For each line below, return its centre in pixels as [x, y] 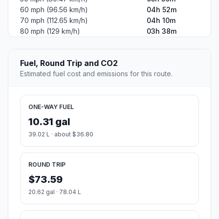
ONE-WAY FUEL [51, 107]
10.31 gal [49, 121]
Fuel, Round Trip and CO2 [69, 63]
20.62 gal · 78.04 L [55, 192]
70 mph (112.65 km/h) [54, 20]
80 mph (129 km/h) [50, 31]
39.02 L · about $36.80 [61, 134]
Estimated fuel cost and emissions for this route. [96, 73]
